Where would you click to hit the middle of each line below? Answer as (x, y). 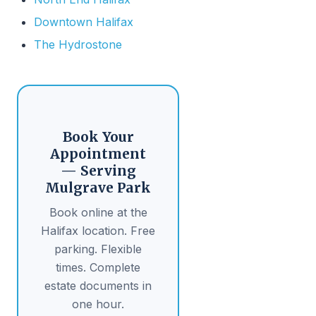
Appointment (98, 154)
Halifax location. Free (98, 231)
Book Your (98, 137)
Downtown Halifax (84, 22)
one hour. (98, 304)
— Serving (98, 171)
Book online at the (98, 212)
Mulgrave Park (98, 188)
